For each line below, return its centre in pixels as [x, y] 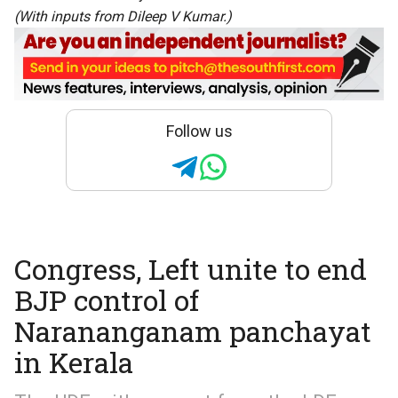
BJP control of [107, 300]
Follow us [199, 131]
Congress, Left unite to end [191, 269]
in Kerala [74, 362]
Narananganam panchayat [193, 331]
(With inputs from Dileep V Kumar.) [123, 16]
